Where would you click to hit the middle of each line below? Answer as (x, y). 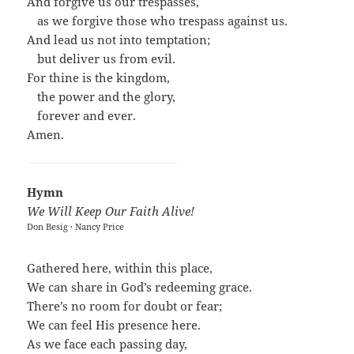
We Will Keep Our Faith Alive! (111, 211)
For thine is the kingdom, (99, 78)
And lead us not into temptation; (119, 40)
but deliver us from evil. (107, 59)
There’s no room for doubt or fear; (125, 306)
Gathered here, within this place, (120, 268)
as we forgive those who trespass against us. (163, 21)
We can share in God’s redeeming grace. (140, 287)
